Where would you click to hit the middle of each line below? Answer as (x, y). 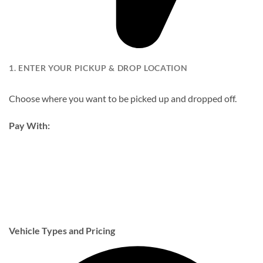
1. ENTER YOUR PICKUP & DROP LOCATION (98, 68)
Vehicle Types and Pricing (62, 230)
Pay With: (29, 125)
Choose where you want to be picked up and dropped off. (123, 99)
